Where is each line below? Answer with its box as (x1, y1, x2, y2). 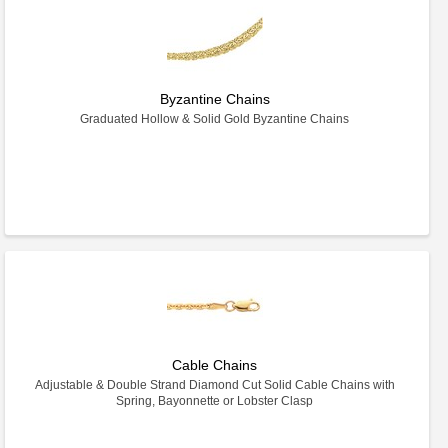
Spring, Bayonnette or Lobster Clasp (116, 394, 314, 408)
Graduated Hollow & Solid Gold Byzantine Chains (80, 112, 350, 126)
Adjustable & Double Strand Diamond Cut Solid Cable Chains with (34, 378, 395, 392)
